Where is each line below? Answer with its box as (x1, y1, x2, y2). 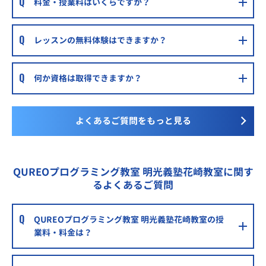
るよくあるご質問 (93, 178, 173, 192)
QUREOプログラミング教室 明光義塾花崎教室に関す (12, 165, 254, 179)
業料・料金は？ (34, 227, 92, 239)
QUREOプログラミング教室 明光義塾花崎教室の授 (34, 214, 224, 226)
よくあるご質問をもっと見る (75, 115, 191, 128)
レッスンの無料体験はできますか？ (34, 34, 167, 46)
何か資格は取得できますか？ (34, 72, 142, 84)
